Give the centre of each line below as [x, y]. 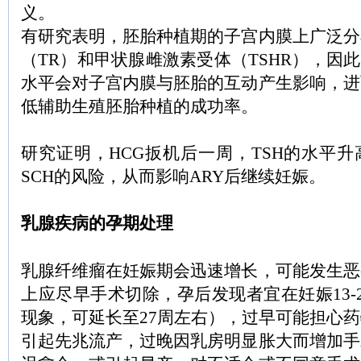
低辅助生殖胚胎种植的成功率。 [139, 106]
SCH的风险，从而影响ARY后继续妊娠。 [173, 176]
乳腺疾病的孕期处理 [97, 223]
